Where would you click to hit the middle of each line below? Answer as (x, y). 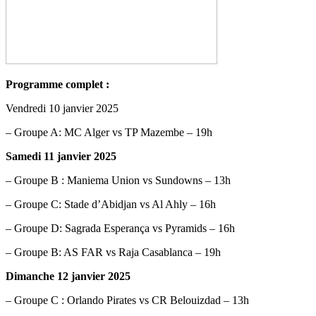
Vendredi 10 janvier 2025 (62, 108)
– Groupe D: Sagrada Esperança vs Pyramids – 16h (120, 228)
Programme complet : (60, 84)
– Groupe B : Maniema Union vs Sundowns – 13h (118, 180)
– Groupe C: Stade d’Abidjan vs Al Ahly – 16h (111, 204)
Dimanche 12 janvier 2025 (68, 276)
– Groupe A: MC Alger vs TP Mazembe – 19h (109, 132)
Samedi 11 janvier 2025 (61, 156)
